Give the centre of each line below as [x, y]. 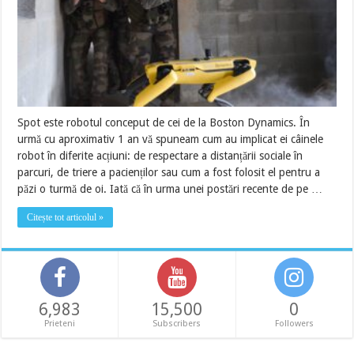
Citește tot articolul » [66, 217]
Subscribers [177, 323]
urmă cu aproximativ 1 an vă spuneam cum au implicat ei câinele [171, 139]
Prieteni [60, 323]
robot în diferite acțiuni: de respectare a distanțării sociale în [160, 155]
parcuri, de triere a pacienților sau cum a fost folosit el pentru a [169, 172]
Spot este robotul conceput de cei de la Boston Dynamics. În [164, 122]
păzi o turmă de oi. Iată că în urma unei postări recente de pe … [170, 188]
